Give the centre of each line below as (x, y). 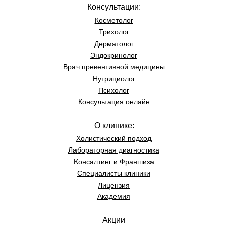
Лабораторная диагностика (114, 150)
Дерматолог (114, 44)
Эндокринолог (114, 55)
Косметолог (114, 21)
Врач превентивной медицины (114, 67)
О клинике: (114, 126)
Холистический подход (114, 139)
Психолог (114, 90)
